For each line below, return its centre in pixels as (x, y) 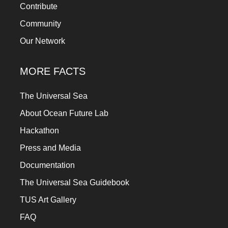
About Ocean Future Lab (64, 113)
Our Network (42, 41)
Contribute (39, 6)
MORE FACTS (53, 71)
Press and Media (50, 148)
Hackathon (39, 130)
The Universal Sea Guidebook (75, 182)
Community (40, 23)
